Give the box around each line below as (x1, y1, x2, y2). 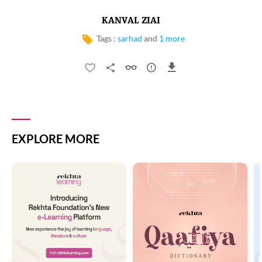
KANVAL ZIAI (102, 16, 160, 26)
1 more (158, 33, 185, 43)
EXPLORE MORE (12, 132, 99, 146)
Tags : (96, 33, 118, 43)
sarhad (117, 33, 142, 43)
